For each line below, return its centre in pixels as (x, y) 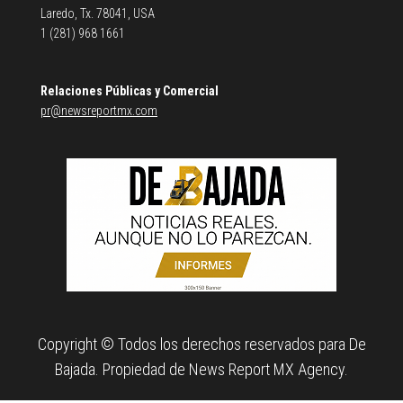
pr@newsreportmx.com (99, 111)
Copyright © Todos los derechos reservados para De (201, 344)
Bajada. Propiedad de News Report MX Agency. (201, 369)
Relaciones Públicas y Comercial (130, 91)
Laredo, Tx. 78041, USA (98, 13)
